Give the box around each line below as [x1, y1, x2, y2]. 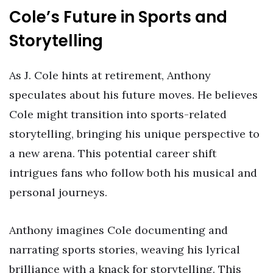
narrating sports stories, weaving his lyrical [9, 242, 240, 257]
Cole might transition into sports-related [9, 107, 227, 121]
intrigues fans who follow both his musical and [9, 165, 257, 180]
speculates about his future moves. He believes [9, 87, 258, 102]
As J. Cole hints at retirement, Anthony [9, 68, 211, 82]
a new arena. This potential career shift [9, 146, 216, 160]
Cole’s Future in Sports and [9, 6, 227, 29]
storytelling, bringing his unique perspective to [9, 126, 260, 141]
